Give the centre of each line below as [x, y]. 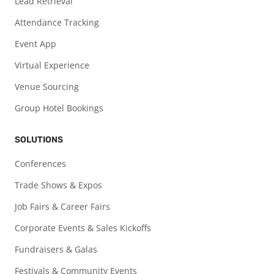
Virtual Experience [52, 65]
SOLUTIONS [39, 140]
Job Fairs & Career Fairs [62, 207]
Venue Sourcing [47, 87]
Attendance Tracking [57, 23]
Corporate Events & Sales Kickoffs [83, 228]
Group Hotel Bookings [59, 108]
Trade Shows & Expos [58, 185]
